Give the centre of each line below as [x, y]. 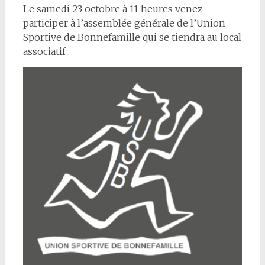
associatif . [46, 51]
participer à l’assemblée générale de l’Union [124, 23]
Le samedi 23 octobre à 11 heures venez [113, 9]
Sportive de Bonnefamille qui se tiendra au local [132, 37]
